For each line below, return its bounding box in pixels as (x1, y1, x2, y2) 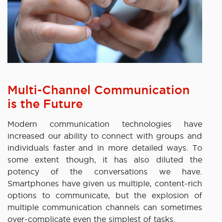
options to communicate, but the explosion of (7, 191, 202, 200)
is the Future (7, 97, 83, 111)
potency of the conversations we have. (7, 167, 202, 176)
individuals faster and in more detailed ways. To (7, 143, 202, 153)
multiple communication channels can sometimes (7, 203, 202, 212)
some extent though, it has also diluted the (7, 155, 202, 165)
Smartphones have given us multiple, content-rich (7, 179, 202, 188)
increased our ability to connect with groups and (7, 131, 202, 141)
